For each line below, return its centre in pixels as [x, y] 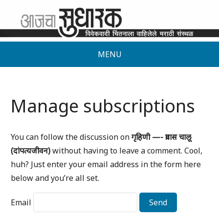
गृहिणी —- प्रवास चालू [162, 137]
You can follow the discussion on [71, 137]
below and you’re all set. [55, 178]
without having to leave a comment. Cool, [127, 151]
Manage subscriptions [103, 106]
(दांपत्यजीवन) [31, 151]
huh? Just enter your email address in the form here [106, 164]
